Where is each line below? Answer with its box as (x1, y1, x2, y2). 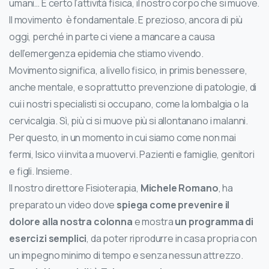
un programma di (173, 215, 253, 229)
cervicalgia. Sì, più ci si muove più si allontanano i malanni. (9, 114, 249, 128)
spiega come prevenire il (116, 198, 230, 212)
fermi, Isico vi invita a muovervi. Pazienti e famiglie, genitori (9, 148, 255, 162)
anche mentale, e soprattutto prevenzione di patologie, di (9, 80, 257, 94)
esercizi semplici (9, 232, 87, 246)
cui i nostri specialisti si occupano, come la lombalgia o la (9, 97, 249, 111)
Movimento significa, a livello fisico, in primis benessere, (9, 64, 247, 77)
